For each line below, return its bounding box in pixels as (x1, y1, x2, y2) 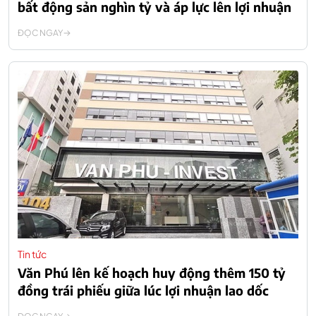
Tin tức (18, 248, 47, 261)
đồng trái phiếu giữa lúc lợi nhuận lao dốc (18, 282, 269, 299)
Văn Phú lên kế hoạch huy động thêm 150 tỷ (18, 265, 286, 281)
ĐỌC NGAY (18, 27, 63, 38)
